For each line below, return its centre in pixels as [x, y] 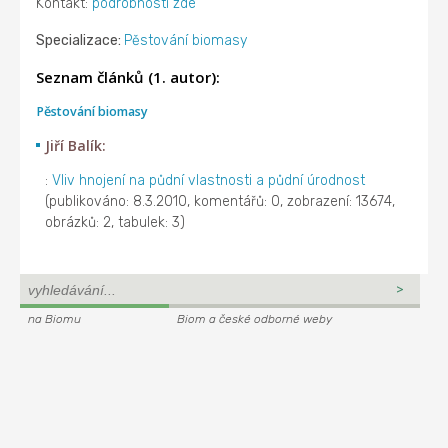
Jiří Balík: [76, 145]
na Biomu [54, 318]
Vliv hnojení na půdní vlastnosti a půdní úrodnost [209, 180]
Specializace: [80, 41]
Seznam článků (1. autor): [128, 77]
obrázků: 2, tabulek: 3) [115, 222]
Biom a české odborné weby [254, 318]
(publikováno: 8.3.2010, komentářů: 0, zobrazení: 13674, [220, 201]
